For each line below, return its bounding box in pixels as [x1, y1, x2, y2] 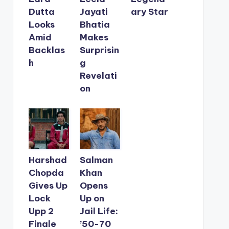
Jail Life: [79, 205, 118, 217]
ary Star [131, 6, 169, 17]
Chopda [28, 167, 64, 178]
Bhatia [79, 18, 110, 30]
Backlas [28, 44, 65, 56]
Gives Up [28, 179, 67, 191]
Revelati [79, 70, 117, 81]
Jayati [79, 6, 108, 17]
